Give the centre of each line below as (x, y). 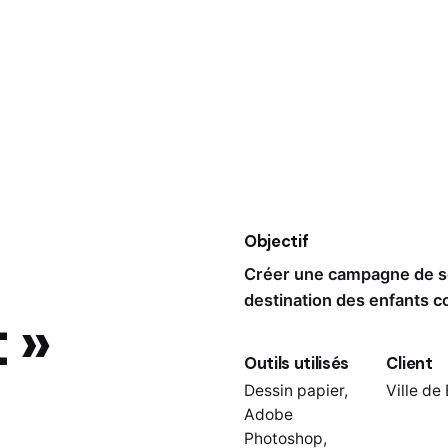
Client (409, 363)
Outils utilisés (296, 363)
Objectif (276, 241)
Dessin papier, (295, 390)
